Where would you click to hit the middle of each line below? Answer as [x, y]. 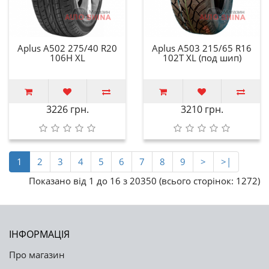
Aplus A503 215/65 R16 [202, 48]
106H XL [67, 57]
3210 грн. [202, 109]
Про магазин [37, 254]
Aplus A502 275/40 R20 [67, 48]
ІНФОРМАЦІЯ [39, 234]
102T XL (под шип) [202, 57]
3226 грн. [67, 109]
